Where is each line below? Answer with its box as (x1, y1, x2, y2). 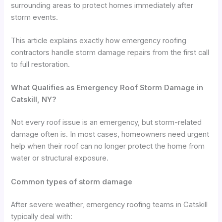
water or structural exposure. (11, 154, 109, 163)
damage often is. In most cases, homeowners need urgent (11, 130, 210, 139)
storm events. (11, 12, 58, 22)
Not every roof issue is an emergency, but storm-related (11, 118, 202, 127)
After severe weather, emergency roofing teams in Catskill (11, 200, 208, 209)
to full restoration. (11, 60, 70, 69)
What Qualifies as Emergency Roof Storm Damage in (11, 83, 204, 93)
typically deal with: (11, 212, 73, 221)
